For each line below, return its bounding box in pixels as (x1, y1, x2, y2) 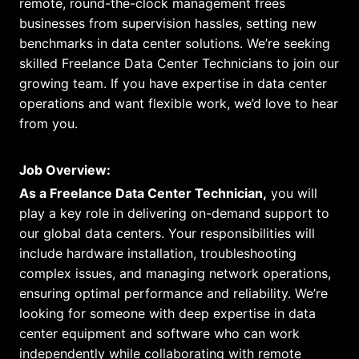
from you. (19, 115, 78, 131)
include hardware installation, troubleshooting (19, 244, 296, 261)
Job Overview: (19, 161, 111, 178)
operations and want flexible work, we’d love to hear (19, 95, 338, 111)
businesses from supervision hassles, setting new (19, 14, 317, 31)
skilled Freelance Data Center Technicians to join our (19, 54, 339, 71)
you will (267, 184, 317, 201)
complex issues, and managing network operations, (19, 264, 331, 281)
